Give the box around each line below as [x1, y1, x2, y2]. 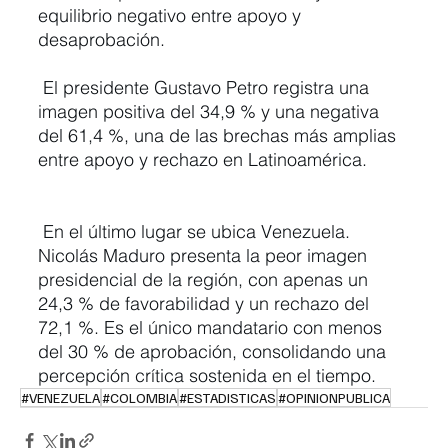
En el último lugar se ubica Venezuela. [43, 219, 355, 243]
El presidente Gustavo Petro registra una [43, 75, 374, 99]
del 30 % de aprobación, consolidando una [38, 339, 391, 363]
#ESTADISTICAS [179, 388, 276, 406]
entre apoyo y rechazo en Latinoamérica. [38, 147, 367, 171]
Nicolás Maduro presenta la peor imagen [38, 243, 372, 267]
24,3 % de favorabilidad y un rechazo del [38, 291, 374, 315]
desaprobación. [38, 27, 165, 51]
